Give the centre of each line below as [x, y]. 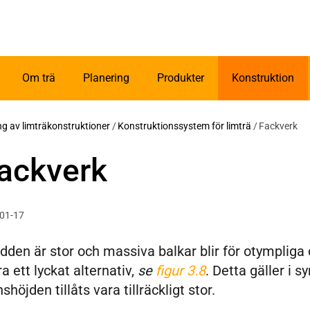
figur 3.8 [181, 271]
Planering [106, 78]
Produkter [181, 78]
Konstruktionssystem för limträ [184, 126]
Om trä [39, 78]
